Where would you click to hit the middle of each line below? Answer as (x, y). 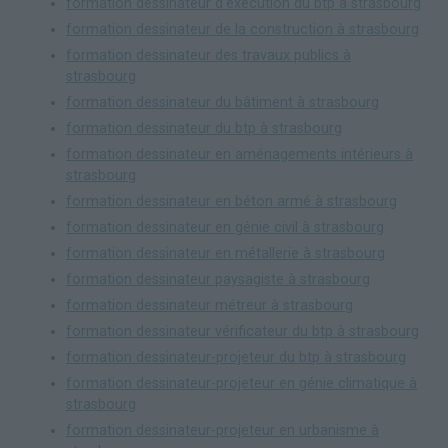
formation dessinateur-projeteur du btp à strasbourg (236, 357)
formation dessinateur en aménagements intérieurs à (239, 154)
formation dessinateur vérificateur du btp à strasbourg (242, 331)
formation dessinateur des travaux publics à (208, 55)
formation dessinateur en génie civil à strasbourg (225, 227)
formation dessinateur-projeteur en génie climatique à (241, 383)
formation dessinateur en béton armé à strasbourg (231, 201)
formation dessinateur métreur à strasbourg (209, 305)
